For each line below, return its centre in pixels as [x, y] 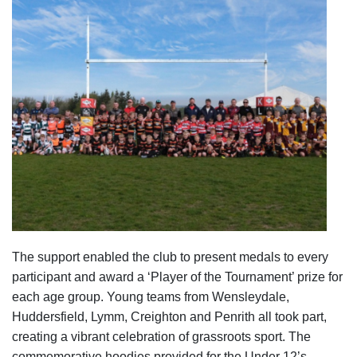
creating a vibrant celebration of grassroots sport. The [161, 336]
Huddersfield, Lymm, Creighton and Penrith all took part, [169, 316]
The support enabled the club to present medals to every [170, 257]
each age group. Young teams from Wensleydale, [151, 296]
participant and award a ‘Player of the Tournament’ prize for [177, 277]
